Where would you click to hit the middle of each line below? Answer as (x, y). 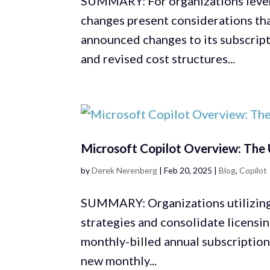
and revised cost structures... (158, 59)
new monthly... (119, 261)
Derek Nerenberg (125, 171)
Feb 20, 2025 (188, 171)
